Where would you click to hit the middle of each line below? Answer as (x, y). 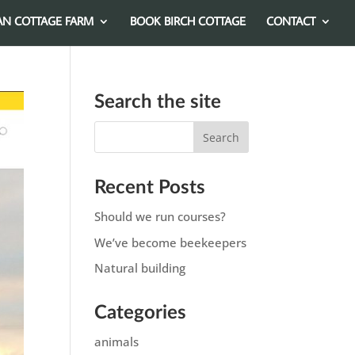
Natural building (140, 268)
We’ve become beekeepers (171, 242)
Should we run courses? (160, 216)
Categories (141, 313)
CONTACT (291, 21)
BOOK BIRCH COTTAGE (188, 21)
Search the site (158, 102)
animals (117, 342)
